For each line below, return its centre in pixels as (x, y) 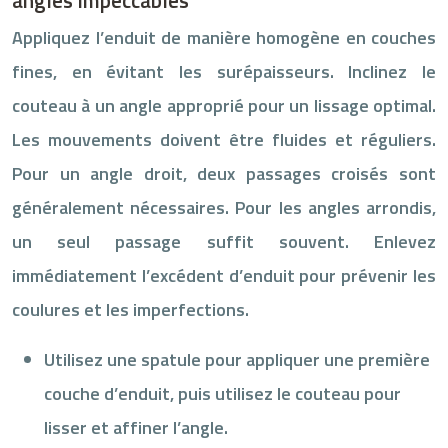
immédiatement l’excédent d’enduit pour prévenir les (224, 275)
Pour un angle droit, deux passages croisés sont (224, 173)
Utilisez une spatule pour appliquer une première (237, 359)
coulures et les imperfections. (130, 309)
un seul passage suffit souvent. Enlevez (224, 241)
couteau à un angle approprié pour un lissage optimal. (224, 105)
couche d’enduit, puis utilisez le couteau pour (222, 393)
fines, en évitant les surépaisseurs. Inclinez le (224, 71)
